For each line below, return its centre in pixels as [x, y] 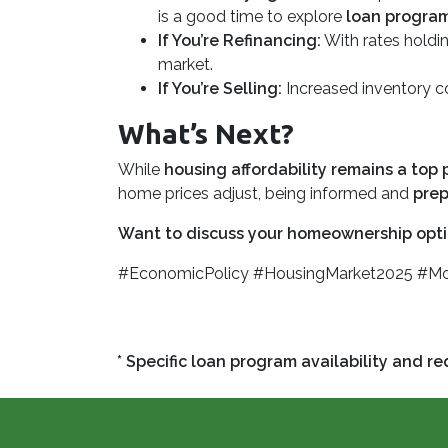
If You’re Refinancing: [239, 40]
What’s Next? [206, 133]
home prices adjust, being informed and [265, 193]
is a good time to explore [252, 16]
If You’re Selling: [220, 88]
